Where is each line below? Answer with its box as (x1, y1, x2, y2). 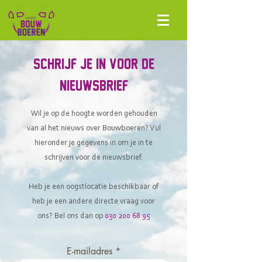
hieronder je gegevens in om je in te (35, 139, 153, 147)
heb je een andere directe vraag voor (32, 198, 155, 206)
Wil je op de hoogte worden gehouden (30, 110, 157, 118)
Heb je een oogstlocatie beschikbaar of (29, 183, 158, 191)
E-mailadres (67, 245, 112, 257)
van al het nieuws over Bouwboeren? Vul (26, 125, 161, 133)
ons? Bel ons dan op (37, 212, 105, 220)
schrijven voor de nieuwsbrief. (44, 154, 143, 162)
